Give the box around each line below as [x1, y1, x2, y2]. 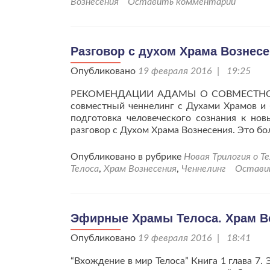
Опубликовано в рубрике [71, 152, 184, 162]
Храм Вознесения [104, 164, 177, 174]
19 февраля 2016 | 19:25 [138, 66, 251, 76]
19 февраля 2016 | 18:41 [138, 233, 251, 243]
